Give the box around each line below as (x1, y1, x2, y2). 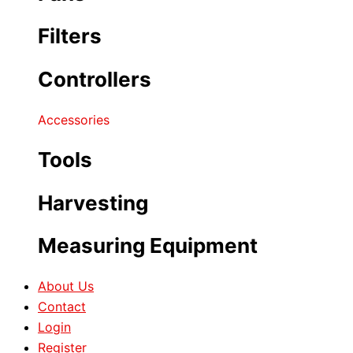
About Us (38, 277, 94, 294)
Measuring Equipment (38, 233, 258, 258)
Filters (38, 24, 102, 49)
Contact (38, 298, 86, 314)
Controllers (38, 66, 151, 91)
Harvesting (38, 190, 148, 215)
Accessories (38, 111, 110, 128)
